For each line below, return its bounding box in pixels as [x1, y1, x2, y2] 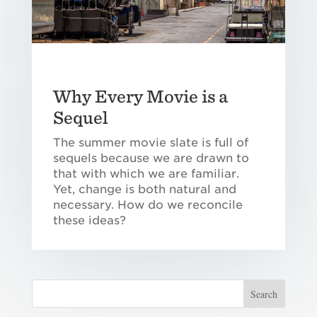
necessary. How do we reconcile [52, 198, 243, 212]
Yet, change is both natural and [52, 183, 236, 197]
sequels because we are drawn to [52, 151, 249, 166]
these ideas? [52, 214, 126, 228]
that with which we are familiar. [52, 167, 239, 181]
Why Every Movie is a [52, 85, 228, 108]
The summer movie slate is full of [52, 136, 248, 150]
